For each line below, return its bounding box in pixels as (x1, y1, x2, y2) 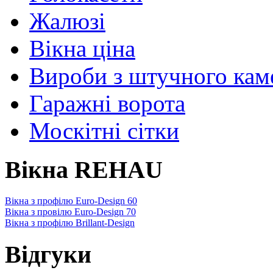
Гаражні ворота (29, 90, 185, 116)
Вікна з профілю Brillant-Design (5, 218, 135, 229)
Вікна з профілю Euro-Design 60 (5, 196, 137, 207)
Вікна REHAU (5, 156, 163, 184)
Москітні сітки (29, 117, 179, 144)
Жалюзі (29, 7, 105, 34)
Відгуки (5, 240, 91, 268)
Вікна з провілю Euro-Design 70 (5, 207, 136, 218)
